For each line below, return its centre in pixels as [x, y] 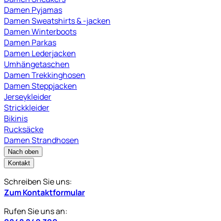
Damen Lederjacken [40, 53]
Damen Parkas [30, 42]
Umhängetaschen [37, 64]
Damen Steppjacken [40, 86]
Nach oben [23, 151]
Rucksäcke [24, 129]
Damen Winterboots [40, 31]
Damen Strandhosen [41, 140]
